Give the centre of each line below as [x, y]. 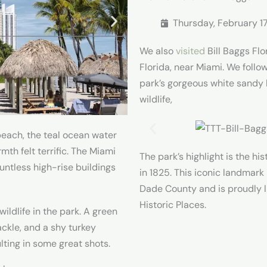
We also [158, 51]
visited [190, 51]
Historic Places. [173, 204]
